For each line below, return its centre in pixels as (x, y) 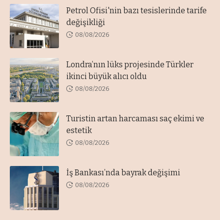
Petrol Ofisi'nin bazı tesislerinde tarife (137, 11)
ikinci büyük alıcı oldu (107, 77)
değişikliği (86, 23)
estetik (79, 131)
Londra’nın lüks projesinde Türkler (130, 65)
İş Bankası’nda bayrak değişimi (123, 173)
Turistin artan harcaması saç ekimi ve (135, 119)
